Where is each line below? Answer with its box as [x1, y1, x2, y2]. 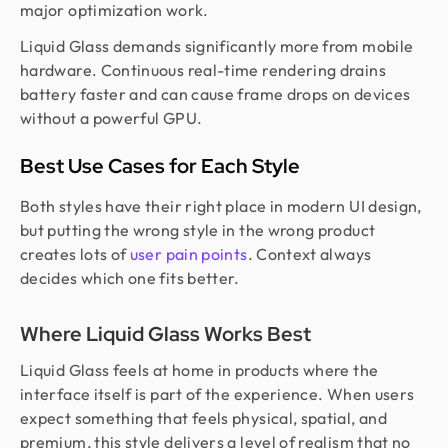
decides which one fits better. [20, 267, 240, 288]
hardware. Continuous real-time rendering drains [20, 59, 386, 80]
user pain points [129, 243, 248, 264]
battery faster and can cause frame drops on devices [20, 83, 411, 104]
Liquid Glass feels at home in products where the [20, 359, 379, 380]
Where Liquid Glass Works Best [20, 320, 311, 347]
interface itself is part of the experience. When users [20, 383, 415, 404]
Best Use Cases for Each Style [20, 152, 300, 179]
